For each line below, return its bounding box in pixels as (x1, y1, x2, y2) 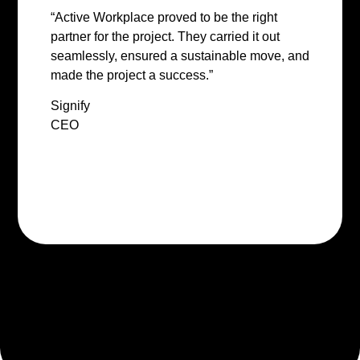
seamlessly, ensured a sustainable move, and (50, 49, 309, 63)
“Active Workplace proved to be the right (50, 10, 277, 25)
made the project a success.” (50, 68, 213, 83)
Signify (50, 99, 90, 113)
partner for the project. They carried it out (50, 30, 280, 44)
